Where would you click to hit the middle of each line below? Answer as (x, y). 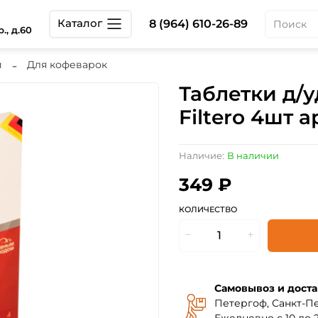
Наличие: (202, 155)
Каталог (80, 23)
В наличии (253, 155)
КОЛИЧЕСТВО (208, 209)
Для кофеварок (67, 65)
